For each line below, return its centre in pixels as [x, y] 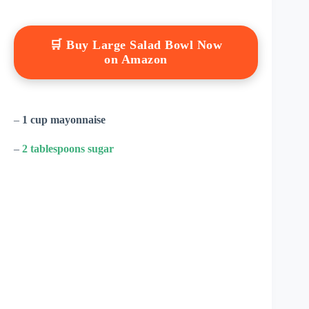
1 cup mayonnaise [64, 120]
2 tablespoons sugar [68, 149]
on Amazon [136, 60]
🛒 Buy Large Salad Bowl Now [136, 45]
